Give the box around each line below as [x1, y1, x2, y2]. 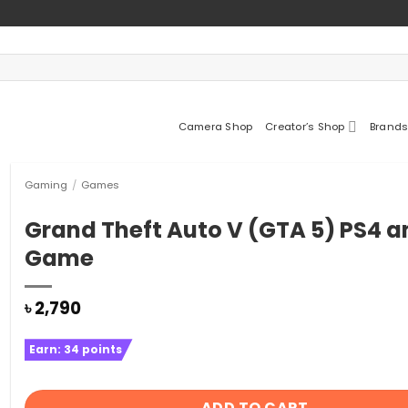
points [78, 342, 122, 358]
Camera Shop [178, 119, 253, 134]
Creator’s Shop [265, 119, 345, 134]
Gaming [24, 178, 67, 192]
